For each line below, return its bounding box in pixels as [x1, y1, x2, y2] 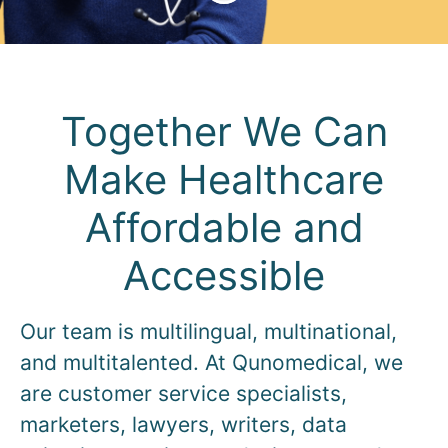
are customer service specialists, [20, 381, 347, 406]
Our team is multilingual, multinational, [20, 319, 397, 344]
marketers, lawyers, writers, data [20, 412, 347, 437]
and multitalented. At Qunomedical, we [20, 350, 403, 375]
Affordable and [84, 203, 364, 252]
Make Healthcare [64, 155, 384, 204]
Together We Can [60, 107, 388, 156]
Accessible [123, 251, 325, 300]
